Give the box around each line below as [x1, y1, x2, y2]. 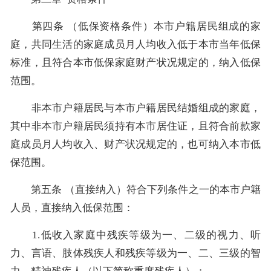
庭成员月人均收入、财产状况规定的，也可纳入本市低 [10, 138, 261, 150]
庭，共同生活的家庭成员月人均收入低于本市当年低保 [10, 38, 261, 50]
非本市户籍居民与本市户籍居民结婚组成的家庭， [10, 102, 261, 114]
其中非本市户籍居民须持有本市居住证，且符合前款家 [10, 120, 261, 132]
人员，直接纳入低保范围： [10, 201, 134, 214]
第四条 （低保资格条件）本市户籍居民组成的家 [10, 20, 261, 32]
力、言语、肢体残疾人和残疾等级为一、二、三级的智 [10, 247, 261, 259]
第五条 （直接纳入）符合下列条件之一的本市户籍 [10, 183, 261, 195]
